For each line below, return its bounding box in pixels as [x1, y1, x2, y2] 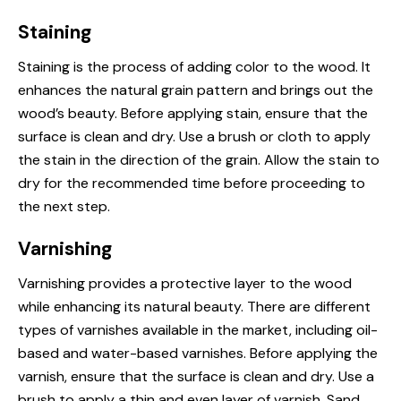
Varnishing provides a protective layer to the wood [18, 274, 352, 293]
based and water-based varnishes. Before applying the [18, 344, 378, 363]
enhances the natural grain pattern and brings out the [18, 81, 373, 99]
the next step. [18, 197, 110, 216]
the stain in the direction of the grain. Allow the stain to [18, 150, 380, 169]
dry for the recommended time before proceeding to [18, 174, 365, 192]
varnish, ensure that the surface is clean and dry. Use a [18, 367, 374, 386]
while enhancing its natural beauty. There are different [18, 297, 371, 316]
